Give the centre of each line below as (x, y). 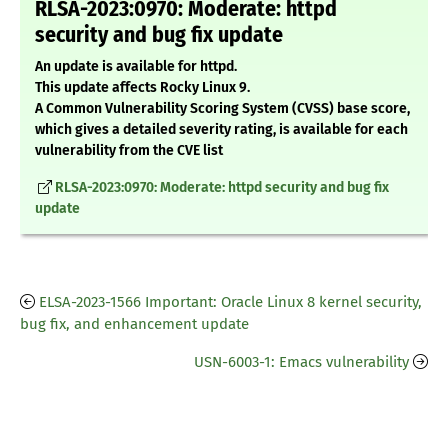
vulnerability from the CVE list (129, 151)
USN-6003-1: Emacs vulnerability (301, 362)
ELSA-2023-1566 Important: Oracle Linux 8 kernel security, (230, 302)
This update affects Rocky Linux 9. (142, 88)
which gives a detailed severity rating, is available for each (221, 130)
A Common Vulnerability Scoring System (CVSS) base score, (222, 109)
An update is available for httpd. (136, 67)
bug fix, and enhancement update (134, 324)
